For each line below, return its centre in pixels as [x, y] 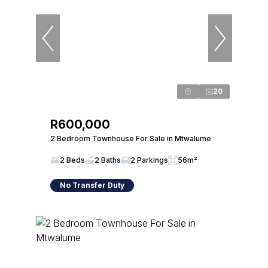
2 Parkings [149, 160]
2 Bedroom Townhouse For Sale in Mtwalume [131, 138]
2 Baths [108, 160]
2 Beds [72, 160]
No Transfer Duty [92, 185]
